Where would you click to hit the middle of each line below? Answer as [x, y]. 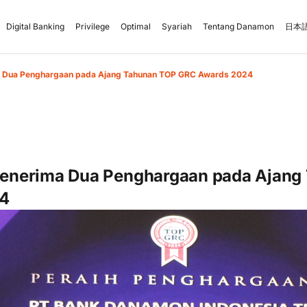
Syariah [177, 26]
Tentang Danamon [238, 26]
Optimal [136, 26]
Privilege [93, 26]
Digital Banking [35, 26]
